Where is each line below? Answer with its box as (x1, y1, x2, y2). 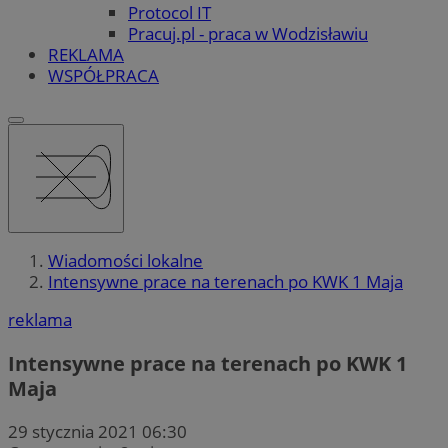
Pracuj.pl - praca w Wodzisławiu (128, 21, 368, 45)
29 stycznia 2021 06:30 (8, 419, 187, 443)
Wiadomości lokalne (48, 249, 203, 273)
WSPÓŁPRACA (48, 63, 159, 87)
